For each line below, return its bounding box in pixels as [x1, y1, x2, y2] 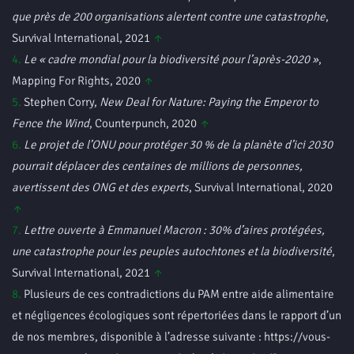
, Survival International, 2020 [189, 180, 333, 194]
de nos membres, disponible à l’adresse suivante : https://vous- [12, 330, 330, 344]
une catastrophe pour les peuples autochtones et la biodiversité [12, 244, 332, 258]
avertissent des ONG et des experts [12, 180, 189, 194]
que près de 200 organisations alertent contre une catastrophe [12, 9, 326, 24]
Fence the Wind [12, 116, 89, 130]
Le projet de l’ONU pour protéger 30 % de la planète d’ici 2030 [24, 137, 333, 152]
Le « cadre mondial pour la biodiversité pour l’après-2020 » [24, 52, 318, 66]
